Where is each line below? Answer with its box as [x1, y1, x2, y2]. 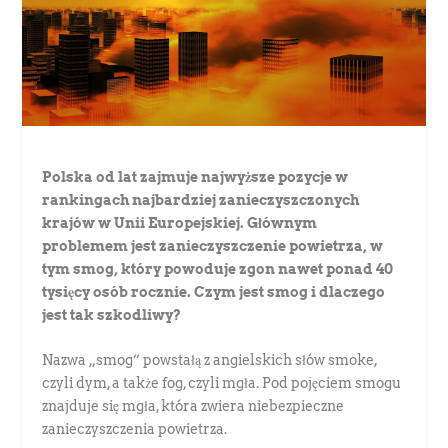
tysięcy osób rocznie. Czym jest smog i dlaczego [42, 283, 386, 300]
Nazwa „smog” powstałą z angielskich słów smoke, [42, 351, 378, 368]
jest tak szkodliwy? [42, 306, 182, 323]
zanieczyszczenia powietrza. [42, 420, 228, 437]
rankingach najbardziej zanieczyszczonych [42, 191, 360, 208]
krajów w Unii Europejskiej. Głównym [42, 214, 318, 231]
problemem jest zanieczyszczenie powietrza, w [42, 237, 384, 254]
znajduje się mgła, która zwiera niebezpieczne [42, 397, 345, 414]
